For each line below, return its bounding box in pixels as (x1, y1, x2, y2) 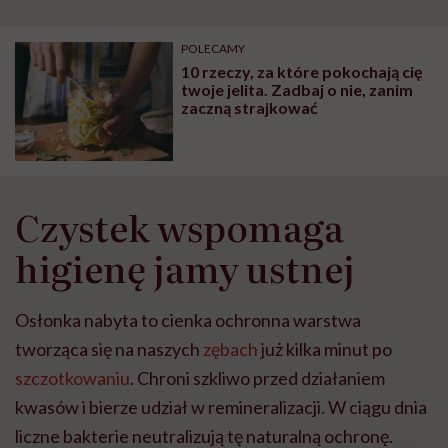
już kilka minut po (258, 338, 392, 361)
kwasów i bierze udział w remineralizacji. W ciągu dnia (15, 396, 427, 419)
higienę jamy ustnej (15, 241, 355, 295)
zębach (203, 338, 258, 361)
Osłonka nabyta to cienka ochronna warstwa (15, 309, 361, 332)
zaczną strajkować (181, 98, 319, 118)
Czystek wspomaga (15, 200, 344, 254)
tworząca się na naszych (15, 338, 203, 361)
